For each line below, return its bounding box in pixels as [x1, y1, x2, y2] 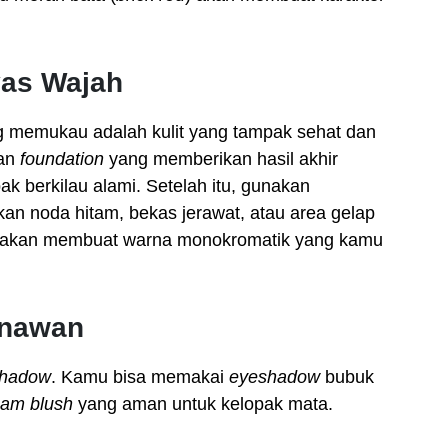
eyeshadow [229, 367, 320, 387]
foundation [20, 149, 104, 169]
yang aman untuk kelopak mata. [73, 394, 333, 414]
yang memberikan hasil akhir [104, 149, 338, 169]
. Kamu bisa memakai [51, 367, 229, 387]
